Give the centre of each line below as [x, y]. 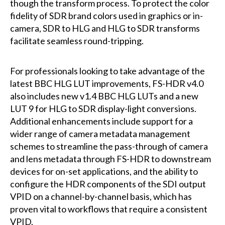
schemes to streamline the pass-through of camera [109, 146]
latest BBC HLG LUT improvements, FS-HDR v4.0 [106, 83]
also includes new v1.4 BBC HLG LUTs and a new [104, 96]
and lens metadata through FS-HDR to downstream [110, 158]
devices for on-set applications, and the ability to [104, 171]
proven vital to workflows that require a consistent [108, 209]
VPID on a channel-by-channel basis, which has [101, 196]
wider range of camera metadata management [100, 133]
